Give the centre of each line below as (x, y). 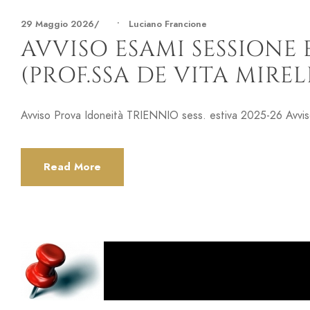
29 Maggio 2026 (57, 25)
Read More (72, 167)
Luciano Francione (168, 25)
